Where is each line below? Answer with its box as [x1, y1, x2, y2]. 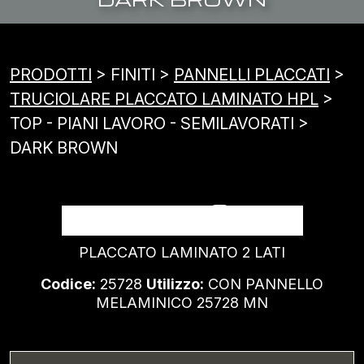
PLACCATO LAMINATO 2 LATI [79, 244, 285, 262]
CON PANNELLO [204, 275, 323, 293]
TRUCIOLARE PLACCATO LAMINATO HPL [10, 89, 318, 110]
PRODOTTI [10, 65, 92, 85]
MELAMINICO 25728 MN [96, 294, 268, 312]
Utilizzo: [146, 275, 204, 293]
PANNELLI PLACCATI [174, 65, 330, 85]
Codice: [41, 275, 96, 293]
